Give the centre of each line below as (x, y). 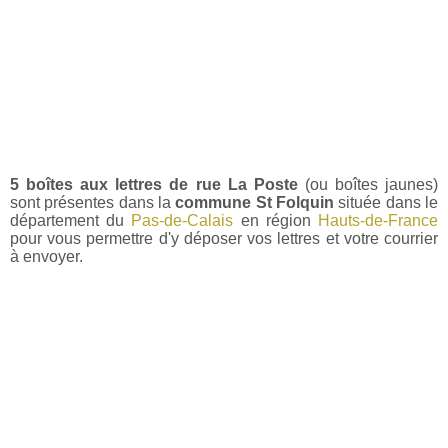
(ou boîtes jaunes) (368, 184)
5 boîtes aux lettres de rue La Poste (154, 184)
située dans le (386, 202)
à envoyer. (46, 256)
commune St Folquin (255, 202)
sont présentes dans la (93, 202)
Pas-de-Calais (182, 220)
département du (71, 220)
